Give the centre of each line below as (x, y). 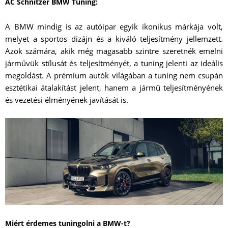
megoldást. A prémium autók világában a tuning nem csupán (114, 76)
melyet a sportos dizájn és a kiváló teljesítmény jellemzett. (114, 39)
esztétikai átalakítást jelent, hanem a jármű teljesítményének (114, 88)
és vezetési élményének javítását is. (67, 100)
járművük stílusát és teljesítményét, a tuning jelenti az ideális (114, 63)
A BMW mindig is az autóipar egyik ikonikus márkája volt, (114, 27)
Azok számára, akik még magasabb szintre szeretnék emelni (114, 51)
